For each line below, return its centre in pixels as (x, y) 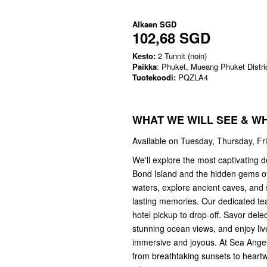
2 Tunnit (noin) (181, 56)
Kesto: (144, 56)
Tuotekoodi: (154, 77)
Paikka (145, 66)
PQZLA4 (192, 77)
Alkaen (146, 24)
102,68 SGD (171, 38)
